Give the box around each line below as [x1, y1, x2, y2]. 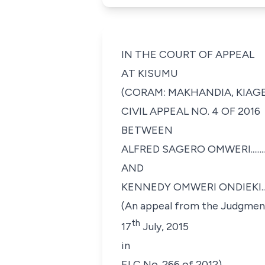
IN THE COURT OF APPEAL [121, 48, 254, 61]
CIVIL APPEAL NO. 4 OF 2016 [121, 105, 260, 118]
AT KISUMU [121, 67, 178, 80]
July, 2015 [140, 220, 189, 233]
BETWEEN [121, 124, 173, 137]
